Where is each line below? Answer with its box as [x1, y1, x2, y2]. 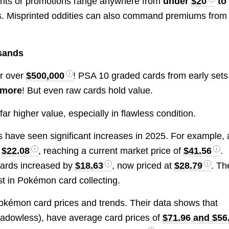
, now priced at [112, 160, 175, 171]
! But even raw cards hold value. [22, 85, 153, 96]
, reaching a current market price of [38, 145, 184, 156]
